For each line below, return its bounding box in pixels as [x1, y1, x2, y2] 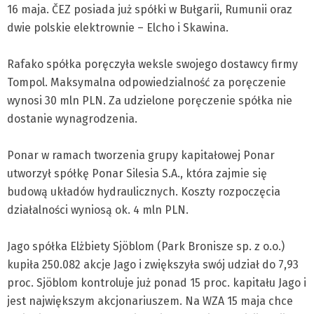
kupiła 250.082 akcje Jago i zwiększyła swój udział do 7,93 [7, 258, 299, 271]
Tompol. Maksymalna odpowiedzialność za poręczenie [7, 76, 286, 89]
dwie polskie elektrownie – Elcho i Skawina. [7, 21, 228, 34]
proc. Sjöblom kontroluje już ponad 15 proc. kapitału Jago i [7, 276, 306, 289]
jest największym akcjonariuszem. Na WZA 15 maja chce [7, 294, 293, 308]
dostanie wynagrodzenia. [7, 112, 137, 125]
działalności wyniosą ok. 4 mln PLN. [7, 203, 189, 217]
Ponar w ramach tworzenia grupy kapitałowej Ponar [7, 149, 275, 162]
